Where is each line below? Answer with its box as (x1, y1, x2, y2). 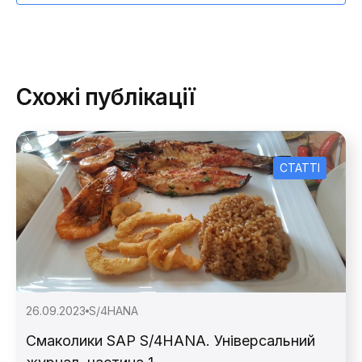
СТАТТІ (280, 160, 320, 175)
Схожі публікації (16, 82, 196, 111)
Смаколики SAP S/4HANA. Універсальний (26, 331, 315, 349)
